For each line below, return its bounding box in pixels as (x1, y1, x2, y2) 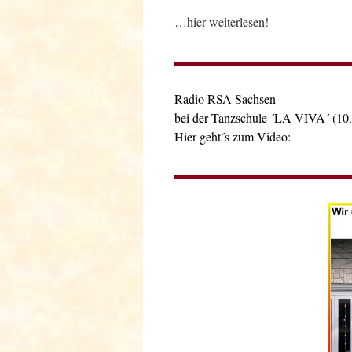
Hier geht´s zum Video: (174, 127, 291, 145)
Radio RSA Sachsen (174, 90, 276, 107)
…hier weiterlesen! (174, 13, 269, 30)
